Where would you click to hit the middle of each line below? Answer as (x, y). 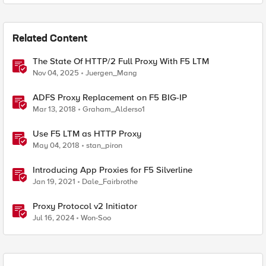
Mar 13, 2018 (54, 109)
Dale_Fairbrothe (110, 182)
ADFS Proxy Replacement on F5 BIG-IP (110, 97)
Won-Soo (96, 218)
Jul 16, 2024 (53, 218)
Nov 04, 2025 (56, 73)
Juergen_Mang (111, 73)
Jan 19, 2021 (54, 182)
